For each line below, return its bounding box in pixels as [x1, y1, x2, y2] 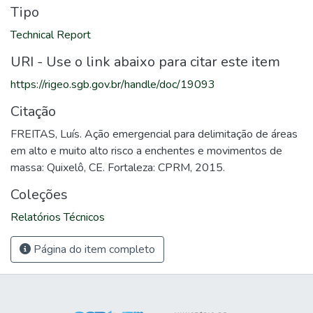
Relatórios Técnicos [10, 210, 105, 225]
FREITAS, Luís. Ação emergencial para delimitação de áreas [10, 126, 298, 142]
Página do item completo [31, 242, 155, 257]
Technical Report [10, 27, 91, 43]
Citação [10, 102, 56, 121]
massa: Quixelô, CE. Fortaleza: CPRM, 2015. [10, 160, 225, 175]
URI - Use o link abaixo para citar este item [10, 52, 280, 71]
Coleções [10, 185, 68, 204]
